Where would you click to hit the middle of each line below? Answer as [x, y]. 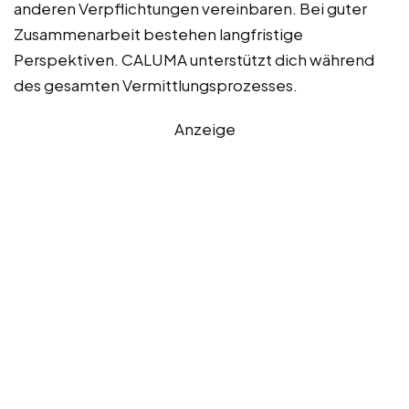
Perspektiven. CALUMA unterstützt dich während [194, 60]
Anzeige [204, 129]
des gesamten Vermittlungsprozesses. [156, 85]
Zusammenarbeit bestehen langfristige [158, 34]
